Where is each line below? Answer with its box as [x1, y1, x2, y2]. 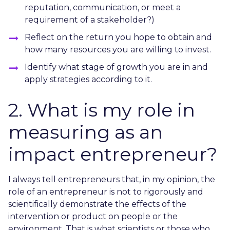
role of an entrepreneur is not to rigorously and [8, 186, 203, 197]
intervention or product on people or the [8, 211, 178, 221]
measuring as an [8, 120, 163, 143]
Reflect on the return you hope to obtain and [25, 32, 212, 42]
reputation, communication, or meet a [25, 2, 181, 12]
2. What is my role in [8, 98, 195, 121]
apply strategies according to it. [25, 74, 152, 84]
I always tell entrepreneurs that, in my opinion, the [8, 174, 215, 184]
